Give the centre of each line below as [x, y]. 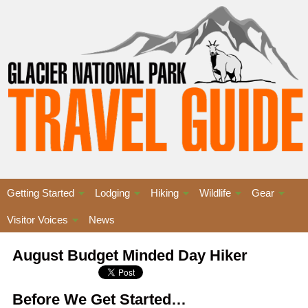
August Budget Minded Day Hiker [130, 255]
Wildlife [215, 193]
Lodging [112, 193]
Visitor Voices [37, 220]
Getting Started [41, 193]
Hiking [165, 193]
